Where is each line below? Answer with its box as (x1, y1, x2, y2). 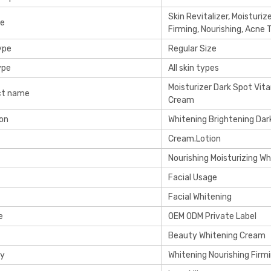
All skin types (168, 63, 219, 73)
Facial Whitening (168, 192, 232, 202)
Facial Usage (168, 172, 217, 183)
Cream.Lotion (168, 134, 221, 144)
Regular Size (168, 44, 217, 54)
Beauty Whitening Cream (168, 230, 266, 241)
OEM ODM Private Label (168, 211, 256, 221)
